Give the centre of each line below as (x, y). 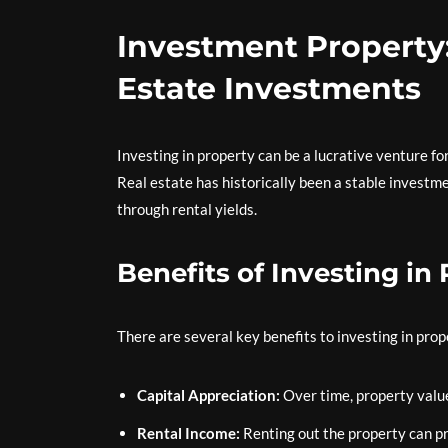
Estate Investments (269, 88)
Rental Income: (188, 433)
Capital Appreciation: (208, 395)
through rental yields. (187, 209)
